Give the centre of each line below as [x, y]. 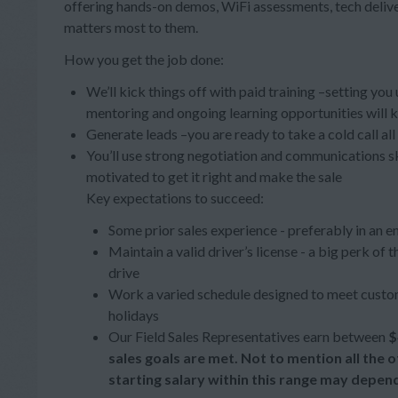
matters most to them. [131, 27]
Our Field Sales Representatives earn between [248, 336]
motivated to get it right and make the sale [214, 176]
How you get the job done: [144, 59]
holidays [134, 315]
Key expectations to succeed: [175, 198]
